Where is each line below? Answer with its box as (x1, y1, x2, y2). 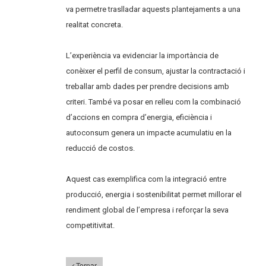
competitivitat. (66, 220, 115, 230)
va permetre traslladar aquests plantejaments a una (66, 4, 241, 14)
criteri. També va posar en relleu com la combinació (66, 97, 242, 106)
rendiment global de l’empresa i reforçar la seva (66, 205, 229, 214)
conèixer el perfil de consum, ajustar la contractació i (66, 66, 246, 75)
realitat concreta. (66, 20, 123, 29)
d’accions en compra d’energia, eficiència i (66, 112, 213, 122)
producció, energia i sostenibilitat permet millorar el (66, 189, 242, 199)
